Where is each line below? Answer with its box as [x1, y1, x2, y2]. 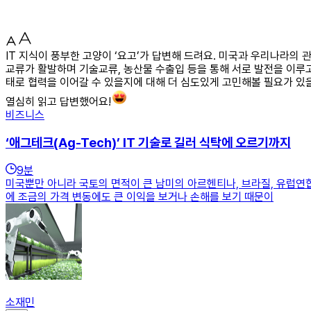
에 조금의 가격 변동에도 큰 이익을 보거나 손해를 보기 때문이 [6, 190, 274, 204]
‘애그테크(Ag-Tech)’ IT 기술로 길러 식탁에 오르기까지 [6, 134, 291, 151]
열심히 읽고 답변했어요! [6, 94, 111, 108]
